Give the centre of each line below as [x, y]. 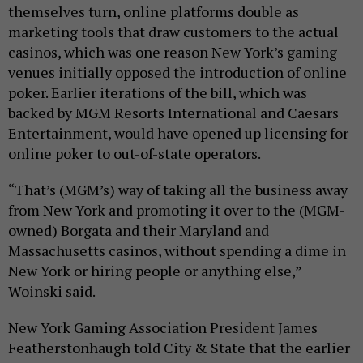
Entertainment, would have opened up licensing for [178, 133]
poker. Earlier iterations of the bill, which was [158, 92]
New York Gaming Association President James [163, 327]
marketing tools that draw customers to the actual [173, 32]
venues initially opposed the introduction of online [177, 72]
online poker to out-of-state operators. [135, 153]
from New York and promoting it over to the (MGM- [177, 210]
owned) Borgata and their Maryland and [139, 230]
